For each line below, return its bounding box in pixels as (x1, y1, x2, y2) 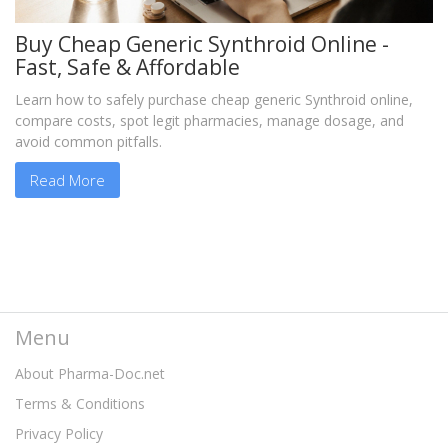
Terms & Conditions (15, 394, 145, 414)
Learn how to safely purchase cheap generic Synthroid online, (15, 90, 413, 110)
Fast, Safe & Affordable (15, 53, 240, 82)
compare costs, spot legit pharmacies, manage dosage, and (15, 111, 404, 131)
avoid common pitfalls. (15, 132, 162, 152)
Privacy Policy (15, 424, 103, 444)
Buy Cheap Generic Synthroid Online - (15, 30, 389, 59)
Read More (30, 169, 105, 190)
